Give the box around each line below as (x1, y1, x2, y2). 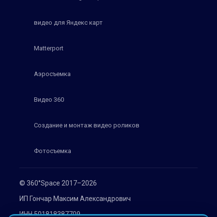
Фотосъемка (34, 147, 71, 155)
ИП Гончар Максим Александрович (19, 194, 131, 202)
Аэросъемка (34, 70, 71, 77)
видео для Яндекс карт (34, 18, 103, 26)
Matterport (34, 44, 63, 52)
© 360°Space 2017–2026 (19, 179, 97, 187)
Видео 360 (34, 95, 64, 103)
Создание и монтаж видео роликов (34, 121, 139, 129)
